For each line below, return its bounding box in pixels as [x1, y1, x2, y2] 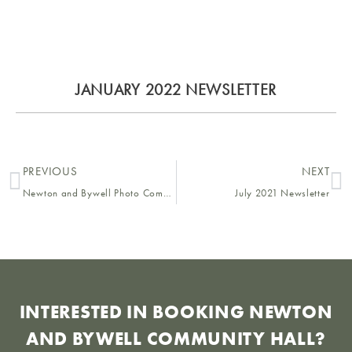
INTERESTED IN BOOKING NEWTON [19, 299, 333, 324]
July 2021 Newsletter [235, 185, 330, 200]
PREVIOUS [22, 163, 78, 179]
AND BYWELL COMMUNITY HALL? [25, 326, 327, 350]
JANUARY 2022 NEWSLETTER [75, 79, 277, 100]
